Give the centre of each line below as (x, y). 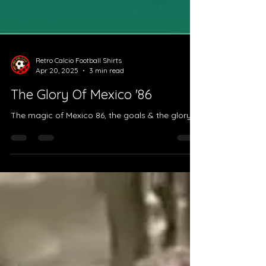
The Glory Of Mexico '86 (81, 145)
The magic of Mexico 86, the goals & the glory (101, 165)
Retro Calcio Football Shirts (79, 110)
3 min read (107, 121)
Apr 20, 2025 (57, 121)
